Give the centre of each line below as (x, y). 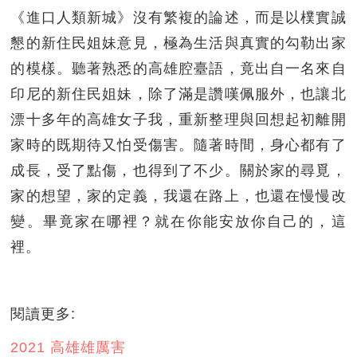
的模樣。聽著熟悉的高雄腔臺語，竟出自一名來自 (178, 68)
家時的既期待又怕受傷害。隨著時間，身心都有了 (178, 145)
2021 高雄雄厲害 (69, 347)
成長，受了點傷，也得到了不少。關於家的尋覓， (178, 170)
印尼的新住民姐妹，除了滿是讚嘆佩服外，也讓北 (178, 94)
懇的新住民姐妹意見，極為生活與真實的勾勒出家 (178, 43)
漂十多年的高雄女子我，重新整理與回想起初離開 (178, 119)
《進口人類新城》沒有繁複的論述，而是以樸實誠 (178, 17)
